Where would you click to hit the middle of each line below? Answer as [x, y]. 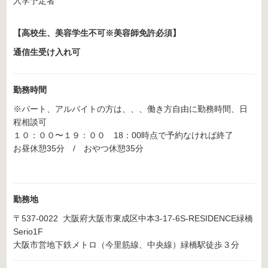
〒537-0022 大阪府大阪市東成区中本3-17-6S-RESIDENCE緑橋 [133, 219]
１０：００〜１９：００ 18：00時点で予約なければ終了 [123, 135]
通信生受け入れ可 [46, 52]
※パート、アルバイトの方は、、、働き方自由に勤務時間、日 [130, 109]
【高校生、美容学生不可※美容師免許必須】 [97, 33]
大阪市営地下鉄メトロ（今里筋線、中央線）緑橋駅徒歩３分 [126, 245]
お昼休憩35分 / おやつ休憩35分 [78, 149]
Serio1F [45, 232]
